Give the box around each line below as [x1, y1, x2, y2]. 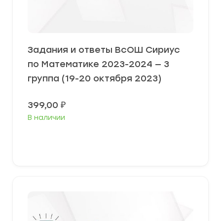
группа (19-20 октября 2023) [28, 73, 162, 84]
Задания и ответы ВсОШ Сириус [28, 44, 180, 56]
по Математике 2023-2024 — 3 [28, 59, 169, 70]
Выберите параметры [69, 136, 160, 146]
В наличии [28, 113, 65, 122]
